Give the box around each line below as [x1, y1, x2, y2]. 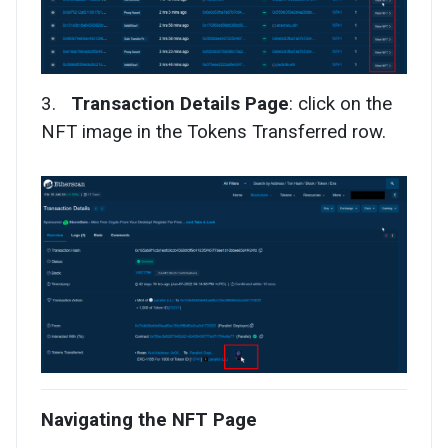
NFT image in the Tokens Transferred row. [41, 120, 386, 143]
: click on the [289, 92, 392, 115]
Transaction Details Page [71, 92, 289, 115]
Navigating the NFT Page [41, 409, 257, 432]
